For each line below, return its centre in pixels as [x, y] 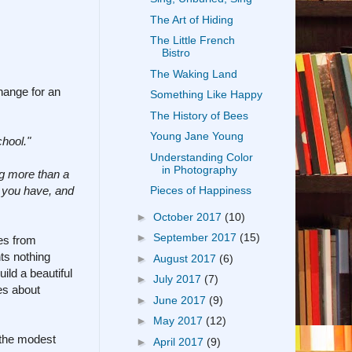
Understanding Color [201, 157]
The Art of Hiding [191, 19]
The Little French [192, 40]
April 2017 [180, 341]
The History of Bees [199, 115]
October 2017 [189, 216]
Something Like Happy [206, 95]
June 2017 [181, 300]
